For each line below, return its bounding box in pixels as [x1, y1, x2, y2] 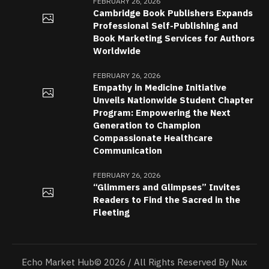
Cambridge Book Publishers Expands [93, 7, 253, 19]
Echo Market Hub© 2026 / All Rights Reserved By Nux [22, 256, 247, 268]
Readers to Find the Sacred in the [93, 193, 241, 205]
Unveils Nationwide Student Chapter [93, 94, 254, 106]
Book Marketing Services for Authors [93, 32, 255, 44]
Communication [93, 144, 163, 156]
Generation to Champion [93, 119, 201, 131]
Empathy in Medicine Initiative [93, 81, 227, 93]
